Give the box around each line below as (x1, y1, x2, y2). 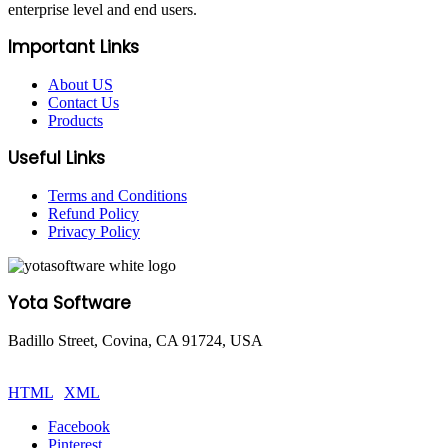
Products (48, 111, 103, 129)
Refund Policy (48, 204, 139, 222)
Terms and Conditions (48, 186, 187, 204)
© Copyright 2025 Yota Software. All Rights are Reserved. (8, 365, 379, 383)
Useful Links (8, 145, 105, 170)
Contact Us (48, 93, 119, 111)
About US (48, 75, 113, 93)
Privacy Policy (48, 222, 140, 240)
